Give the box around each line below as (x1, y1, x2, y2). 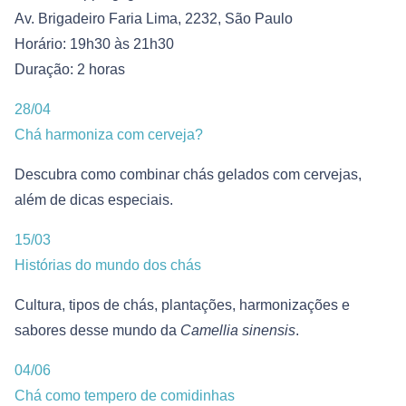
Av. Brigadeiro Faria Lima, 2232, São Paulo (14, 10, 293, 26)
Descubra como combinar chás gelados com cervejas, (14, 166, 362, 182)
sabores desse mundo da (14, 322, 180, 338)
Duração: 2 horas (14, 61, 125, 77)
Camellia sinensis (180, 322, 295, 338)
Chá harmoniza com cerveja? (14, 126, 203, 142)
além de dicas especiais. (14, 191, 173, 208)
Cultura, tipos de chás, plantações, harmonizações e (14, 296, 350, 313)
